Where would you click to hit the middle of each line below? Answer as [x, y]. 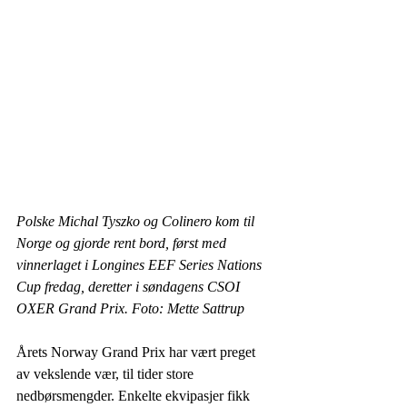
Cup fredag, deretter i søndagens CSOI [130, 286]
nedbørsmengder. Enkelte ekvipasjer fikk [135, 395]
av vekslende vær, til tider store [107, 373]
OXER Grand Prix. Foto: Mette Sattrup [130, 308]
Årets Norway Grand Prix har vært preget [138, 352]
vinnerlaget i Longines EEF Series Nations [141, 264]
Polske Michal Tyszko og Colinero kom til [137, 221]
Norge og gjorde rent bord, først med [123, 243]
